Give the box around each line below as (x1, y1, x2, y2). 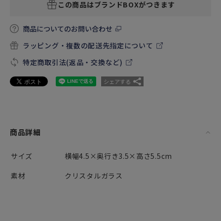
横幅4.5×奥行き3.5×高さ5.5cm (65, 151, 172, 161)
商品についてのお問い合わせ (23, 24, 112, 34)
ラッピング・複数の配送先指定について (23, 40, 153, 50)
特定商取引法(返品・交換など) (23, 57, 123, 67)
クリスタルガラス (65, 171, 123, 181)
